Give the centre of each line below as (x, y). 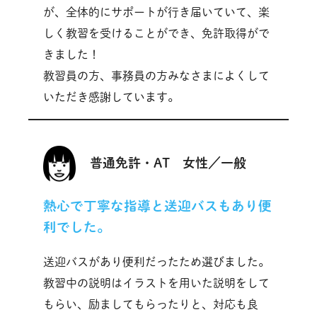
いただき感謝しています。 (111, 97)
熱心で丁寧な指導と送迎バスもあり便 (157, 206)
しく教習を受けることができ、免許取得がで (156, 33)
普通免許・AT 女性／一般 (168, 162)
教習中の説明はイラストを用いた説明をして (156, 283)
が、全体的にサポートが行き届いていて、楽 (156, 12)
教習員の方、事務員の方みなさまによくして (156, 75)
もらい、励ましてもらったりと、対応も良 (150, 304)
